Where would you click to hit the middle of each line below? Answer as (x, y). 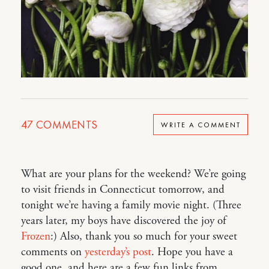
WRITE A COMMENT (201, 125)
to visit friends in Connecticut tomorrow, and (123, 190)
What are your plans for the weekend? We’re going (133, 174)
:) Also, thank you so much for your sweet (144, 237)
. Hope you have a (192, 252)
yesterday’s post (118, 252)
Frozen (36, 237)
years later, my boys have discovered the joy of (124, 221)
